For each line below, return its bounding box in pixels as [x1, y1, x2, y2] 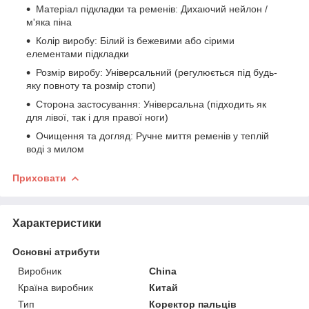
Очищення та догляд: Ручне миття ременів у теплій [36, 130, 269, 141]
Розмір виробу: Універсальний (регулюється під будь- [36, 66, 277, 78]
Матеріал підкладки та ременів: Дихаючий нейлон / [36, 3, 268, 14]
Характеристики [12, 217, 101, 229]
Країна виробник [18, 281, 93, 293]
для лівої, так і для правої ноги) [26, 111, 168, 123]
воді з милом [26, 143, 84, 154]
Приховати [12, 172, 66, 183]
